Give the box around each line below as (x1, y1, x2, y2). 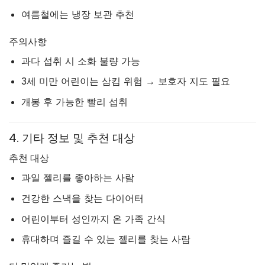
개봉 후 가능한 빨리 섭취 (21, 95, 128, 108)
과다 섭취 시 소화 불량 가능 (21, 54, 140, 67)
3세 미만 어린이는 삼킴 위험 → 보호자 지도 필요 (21, 75, 230, 88)
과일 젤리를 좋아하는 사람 (21, 172, 134, 184)
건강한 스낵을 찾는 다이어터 (21, 192, 144, 204)
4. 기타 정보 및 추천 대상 (9, 130, 135, 146)
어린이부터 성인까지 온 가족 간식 (21, 212, 166, 225)
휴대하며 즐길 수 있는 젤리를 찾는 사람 (21, 233, 190, 245)
